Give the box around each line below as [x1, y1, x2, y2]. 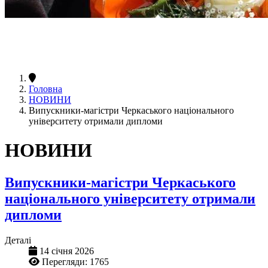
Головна [29, 83, 62, 94]
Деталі [5, 234, 31, 245]
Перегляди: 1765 [42, 256, 109, 267]
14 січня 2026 [39, 245, 94, 256]
